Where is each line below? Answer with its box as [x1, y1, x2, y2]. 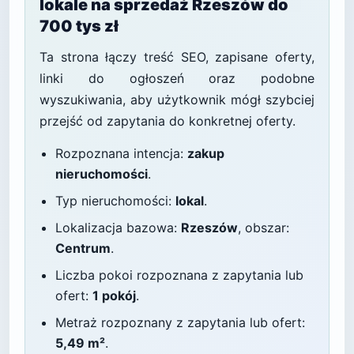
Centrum [55, 240, 111, 256]
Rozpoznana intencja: [55, 145, 187, 161]
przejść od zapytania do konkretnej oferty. [40, 113, 296, 129]
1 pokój [92, 288, 136, 303]
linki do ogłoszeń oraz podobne [40, 70, 314, 86]
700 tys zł [40, 17, 119, 36]
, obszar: [238, 220, 289, 235]
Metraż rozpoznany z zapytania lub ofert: [55, 314, 305, 330]
